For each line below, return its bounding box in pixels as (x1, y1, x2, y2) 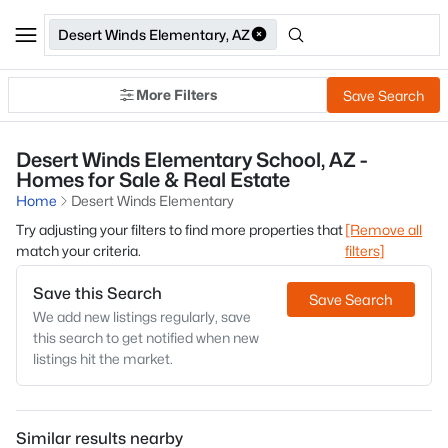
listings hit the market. (33, 350, 173, 367)
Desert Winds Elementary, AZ (58, 25, 250, 43)
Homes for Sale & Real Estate (16, 168, 290, 192)
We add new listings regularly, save (33, 308, 251, 325)
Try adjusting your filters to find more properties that (16, 221, 343, 238)
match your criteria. (16, 242, 141, 259)
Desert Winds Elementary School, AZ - (16, 148, 367, 172)
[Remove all (345, 221, 423, 238)
